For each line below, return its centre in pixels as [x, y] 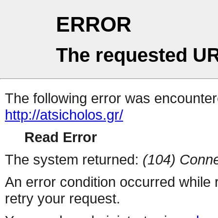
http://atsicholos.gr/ [64, 115]
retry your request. [63, 199]
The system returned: [74, 160]
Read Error [61, 137]
